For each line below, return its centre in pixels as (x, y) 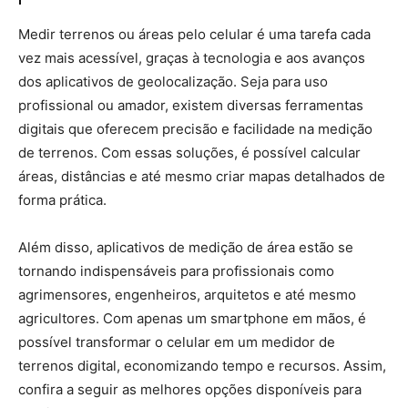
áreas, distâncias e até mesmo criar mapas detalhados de (202, 176)
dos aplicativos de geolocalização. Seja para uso (173, 82)
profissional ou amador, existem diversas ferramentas (191, 105)
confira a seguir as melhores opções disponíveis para (190, 389)
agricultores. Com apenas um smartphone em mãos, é (192, 318)
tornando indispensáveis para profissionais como (176, 271)
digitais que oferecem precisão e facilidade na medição (195, 129)
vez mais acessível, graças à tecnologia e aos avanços (192, 58)
